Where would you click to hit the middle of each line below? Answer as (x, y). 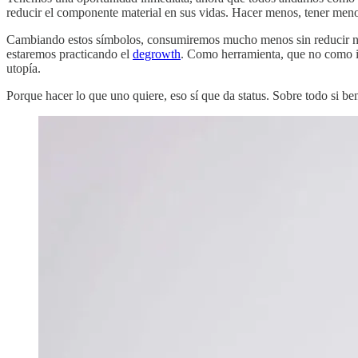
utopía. (24, 68)
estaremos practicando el (70, 54)
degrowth (157, 54)
